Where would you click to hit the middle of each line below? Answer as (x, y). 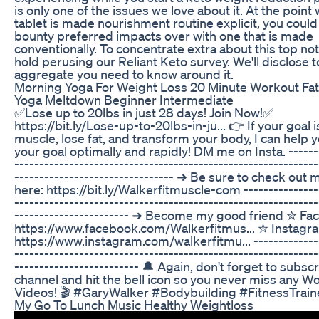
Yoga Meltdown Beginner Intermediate (124, 99)
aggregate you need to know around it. (124, 74)
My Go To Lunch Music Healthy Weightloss (134, 304)
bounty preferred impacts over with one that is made (164, 35)
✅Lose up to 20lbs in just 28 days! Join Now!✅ (144, 112)
